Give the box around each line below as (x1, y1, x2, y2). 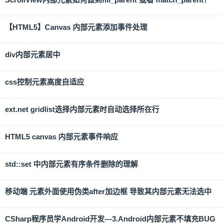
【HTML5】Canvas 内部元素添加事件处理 (5, 23, 147, 31)
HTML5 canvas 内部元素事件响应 (5, 132, 118, 141)
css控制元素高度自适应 (5, 78, 84, 86)
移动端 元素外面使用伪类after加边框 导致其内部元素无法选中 (5, 187, 212, 196)
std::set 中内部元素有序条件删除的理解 (5, 160, 138, 168)
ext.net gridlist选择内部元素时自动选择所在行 (5, 105, 159, 113)
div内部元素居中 (5, 50, 60, 59)
